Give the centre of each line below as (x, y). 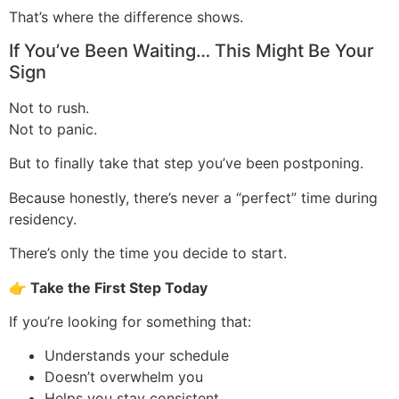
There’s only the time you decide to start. (150, 253)
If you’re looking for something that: (132, 322)
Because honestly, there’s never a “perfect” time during (193, 197)
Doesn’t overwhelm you (126, 377)
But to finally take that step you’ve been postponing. (188, 163)
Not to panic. (55, 130)
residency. (45, 219)
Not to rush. (51, 108)
